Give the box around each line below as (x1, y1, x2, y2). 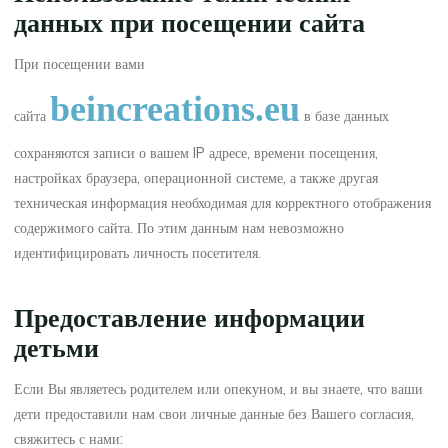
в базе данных (300, 106, 390, 125)
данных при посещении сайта (14, 8, 366, 38)
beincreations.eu (50, 88, 301, 129)
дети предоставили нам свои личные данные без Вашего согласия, (14, 404, 415, 423)
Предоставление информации (14, 304, 366, 334)
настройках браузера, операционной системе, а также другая (14, 168, 379, 187)
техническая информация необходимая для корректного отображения (14, 193, 432, 212)
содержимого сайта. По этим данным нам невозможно (14, 218, 345, 237)
